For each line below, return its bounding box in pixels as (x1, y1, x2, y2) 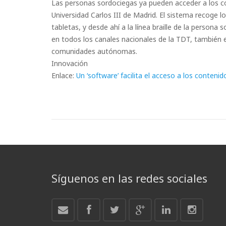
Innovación (51, 59, 88, 68)
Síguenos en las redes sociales (51, 171, 207, 186)
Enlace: (51, 71, 76, 80)
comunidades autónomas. (51, 46, 137, 56)
